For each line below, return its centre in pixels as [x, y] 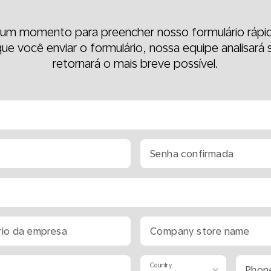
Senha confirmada [192, 154]
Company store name [200, 231]
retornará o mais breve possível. [135, 64]
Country [161, 265]
